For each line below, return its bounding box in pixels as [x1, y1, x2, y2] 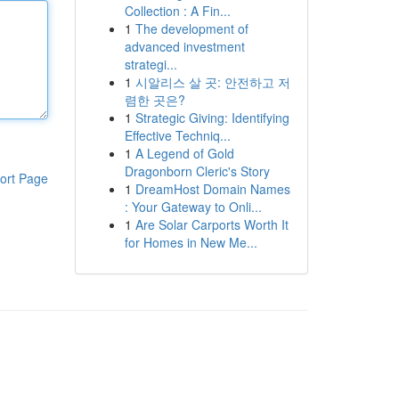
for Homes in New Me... [124, 233, 257, 251]
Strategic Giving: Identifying [134, 109, 289, 126]
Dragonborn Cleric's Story [124, 162, 270, 180]
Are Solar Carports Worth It [134, 216, 289, 233]
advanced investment [124, 37, 245, 55]
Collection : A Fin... [124, 2, 231, 20]
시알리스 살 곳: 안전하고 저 [134, 73, 290, 91]
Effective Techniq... [124, 126, 231, 144]
